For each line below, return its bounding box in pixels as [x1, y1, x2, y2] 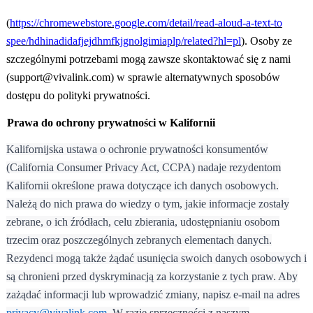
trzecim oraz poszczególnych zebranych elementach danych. [6, 234, 272, 247]
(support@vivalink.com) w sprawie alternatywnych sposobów [6, 71, 280, 84]
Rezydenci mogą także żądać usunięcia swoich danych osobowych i [6, 252, 307, 265]
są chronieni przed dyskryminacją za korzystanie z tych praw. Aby [6, 270, 298, 283]
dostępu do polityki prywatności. [6, 89, 150, 102]
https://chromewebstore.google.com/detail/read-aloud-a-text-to [9, 17, 282, 29]
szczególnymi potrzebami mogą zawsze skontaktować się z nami [6, 53, 291, 66]
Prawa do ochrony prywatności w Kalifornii [6, 117, 215, 129]
